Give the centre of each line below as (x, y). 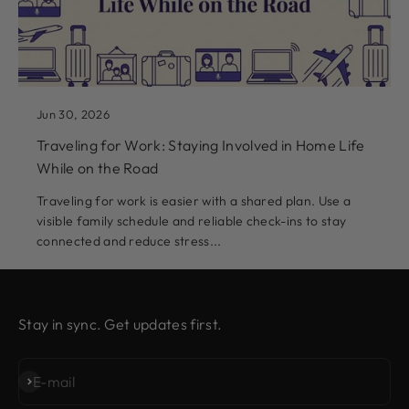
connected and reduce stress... (129, 241)
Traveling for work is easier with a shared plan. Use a (194, 201)
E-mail (54, 381)
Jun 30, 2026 (73, 115)
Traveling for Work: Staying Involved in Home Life (201, 146)
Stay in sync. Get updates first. (121, 325)
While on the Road (98, 168)
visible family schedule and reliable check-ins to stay (192, 221)
